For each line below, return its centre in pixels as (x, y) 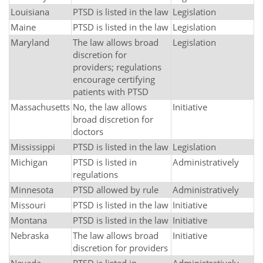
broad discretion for (113, 119)
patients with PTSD (111, 92)
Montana (29, 220)
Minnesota (32, 190)
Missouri (28, 205)
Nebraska (30, 235)
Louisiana (30, 12)
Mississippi (33, 147)
